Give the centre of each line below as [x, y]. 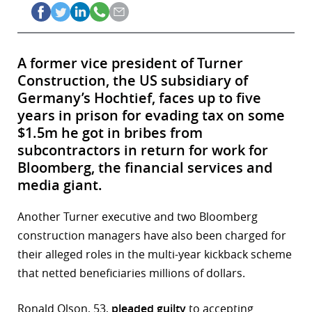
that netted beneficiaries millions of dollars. [131, 273]
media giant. [60, 185]
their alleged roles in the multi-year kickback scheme [155, 255]
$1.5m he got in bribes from [110, 133]
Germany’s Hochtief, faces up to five [139, 98]
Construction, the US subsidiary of [133, 81]
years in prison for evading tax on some [151, 116]
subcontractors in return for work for [143, 150]
